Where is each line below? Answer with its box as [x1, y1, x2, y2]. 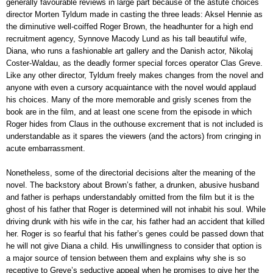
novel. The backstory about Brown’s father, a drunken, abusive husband [6, 180, 259, 190]
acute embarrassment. [6, 143, 90, 153]
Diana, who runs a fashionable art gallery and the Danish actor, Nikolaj [6, 46, 253, 55]
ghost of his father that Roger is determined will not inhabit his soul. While [6, 204, 266, 214]
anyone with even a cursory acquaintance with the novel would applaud [6, 82, 256, 92]
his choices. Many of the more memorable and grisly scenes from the [6, 94, 251, 104]
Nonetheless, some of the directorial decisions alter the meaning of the [6, 168, 255, 177]
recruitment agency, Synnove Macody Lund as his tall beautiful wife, [6, 34, 247, 43]
